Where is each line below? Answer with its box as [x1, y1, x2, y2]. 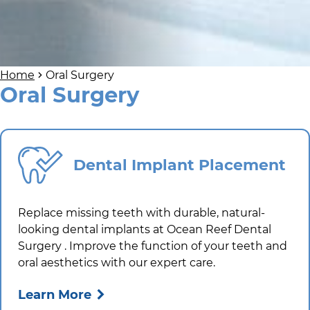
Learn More [18, 286, 91, 302]
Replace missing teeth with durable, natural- [18, 206, 265, 220]
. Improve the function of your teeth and [64, 239, 287, 253]
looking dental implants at [18, 223, 167, 237]
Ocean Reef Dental [167, 223, 271, 237]
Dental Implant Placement [73, 155, 286, 174]
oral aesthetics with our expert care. [18, 256, 215, 270]
